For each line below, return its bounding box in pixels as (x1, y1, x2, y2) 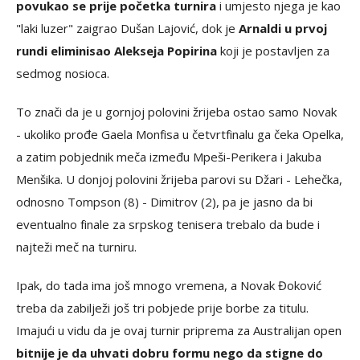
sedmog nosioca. (16, 64, 109, 81)
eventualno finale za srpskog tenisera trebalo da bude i (16, 215, 320, 232)
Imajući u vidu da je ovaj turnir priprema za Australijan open (16, 321, 342, 338)
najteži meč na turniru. (16, 238, 137, 255)
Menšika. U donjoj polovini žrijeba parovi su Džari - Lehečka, (16, 170, 342, 187)
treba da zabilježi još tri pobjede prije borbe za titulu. (16, 299, 309, 316)
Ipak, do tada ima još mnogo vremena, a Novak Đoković (16, 276, 321, 293)
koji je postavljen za (217, 42, 329, 59)
